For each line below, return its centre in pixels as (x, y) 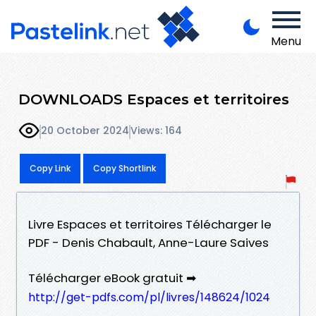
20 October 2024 (85, 131)
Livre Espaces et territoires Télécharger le (150, 224)
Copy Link (50, 168)
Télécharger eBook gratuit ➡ (112, 278)
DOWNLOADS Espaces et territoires (154, 99)
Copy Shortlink (124, 168)
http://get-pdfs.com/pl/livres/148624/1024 (149, 297)
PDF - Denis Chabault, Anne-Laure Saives (148, 242)
